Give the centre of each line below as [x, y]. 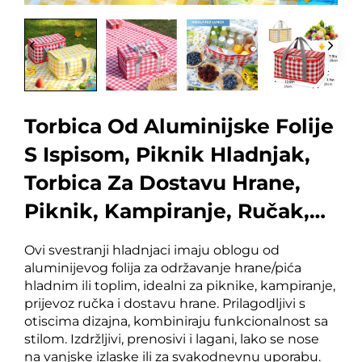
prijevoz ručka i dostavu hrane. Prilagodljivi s [165, 303]
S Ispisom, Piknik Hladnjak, [167, 154]
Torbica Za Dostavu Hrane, [162, 182]
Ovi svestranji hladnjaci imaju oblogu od [152, 250]
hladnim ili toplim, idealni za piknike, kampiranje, [180, 285]
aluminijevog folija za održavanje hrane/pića [163, 267]
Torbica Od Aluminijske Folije [179, 126]
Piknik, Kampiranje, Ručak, [167, 210]
